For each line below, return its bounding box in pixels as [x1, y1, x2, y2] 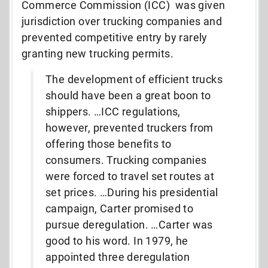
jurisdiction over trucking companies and [22, 14, 222, 28]
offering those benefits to [45, 137, 172, 150]
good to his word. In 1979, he [45, 234, 188, 247]
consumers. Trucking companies [45, 153, 207, 166]
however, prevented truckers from [45, 121, 214, 134]
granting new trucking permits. [22, 47, 176, 60]
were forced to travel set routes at [45, 169, 214, 182]
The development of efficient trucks [45, 72, 223, 86]
